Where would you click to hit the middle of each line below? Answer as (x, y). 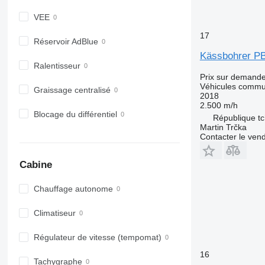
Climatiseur (54, 213)
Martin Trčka (223, 127)
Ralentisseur (57, 65)
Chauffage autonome (73, 189)
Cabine (35, 164)
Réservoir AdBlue (66, 41)
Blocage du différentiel (75, 114)
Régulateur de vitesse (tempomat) (97, 237)
